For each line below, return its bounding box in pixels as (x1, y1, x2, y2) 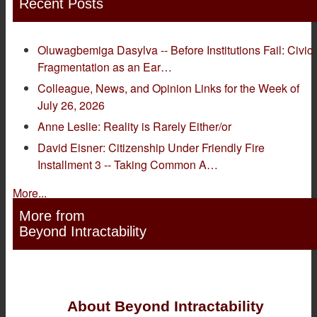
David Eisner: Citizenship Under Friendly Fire (38, 139, 265, 156)
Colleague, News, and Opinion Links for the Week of (38, 79, 300, 96)
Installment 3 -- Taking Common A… (38, 156, 219, 173)
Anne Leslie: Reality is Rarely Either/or (38, 117, 232, 134)
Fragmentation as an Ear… (38, 58, 173, 75)
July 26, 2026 (38, 96, 105, 113)
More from (18, 208, 85, 224)
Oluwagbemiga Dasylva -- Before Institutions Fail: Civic (38, 41, 313, 58)
